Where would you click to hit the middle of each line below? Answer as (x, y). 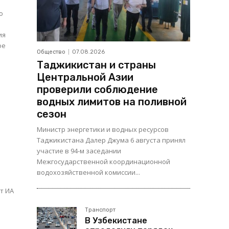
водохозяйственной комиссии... (88, 173)
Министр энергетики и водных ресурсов (103, 130)
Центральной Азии (85, 77)
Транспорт (100, 210)
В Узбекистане (116, 221)
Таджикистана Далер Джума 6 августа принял (111, 140)
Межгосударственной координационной (104, 162)
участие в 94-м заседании (79, 151)
